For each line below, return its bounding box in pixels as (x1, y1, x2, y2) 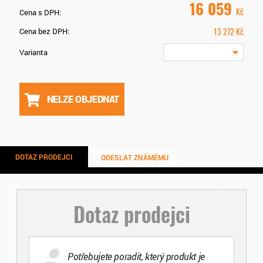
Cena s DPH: (19, 7, 61, 18)
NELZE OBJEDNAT (46, 93, 119, 106)
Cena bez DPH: (19, 26, 69, 37)
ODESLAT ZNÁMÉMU (100, 153, 168, 163)
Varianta (19, 47, 48, 58)
